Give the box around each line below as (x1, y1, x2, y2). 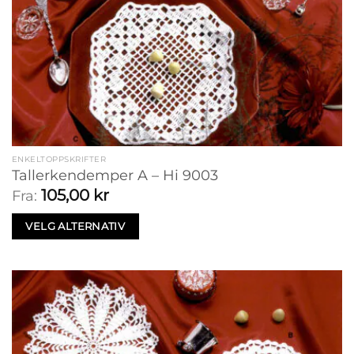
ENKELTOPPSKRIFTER (11, 153, 107, 164)
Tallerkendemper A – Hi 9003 (11, 167, 218, 185)
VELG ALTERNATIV (25, 220, 126, 233)
